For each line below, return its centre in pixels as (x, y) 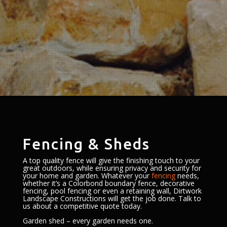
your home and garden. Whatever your (87, 176)
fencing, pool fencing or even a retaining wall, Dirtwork (112, 191)
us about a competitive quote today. (82, 206)
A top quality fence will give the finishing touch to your (111, 160)
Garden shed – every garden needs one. (88, 221)
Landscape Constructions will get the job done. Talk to (112, 198)
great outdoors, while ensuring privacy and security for (112, 168)
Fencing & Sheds (86, 144)
